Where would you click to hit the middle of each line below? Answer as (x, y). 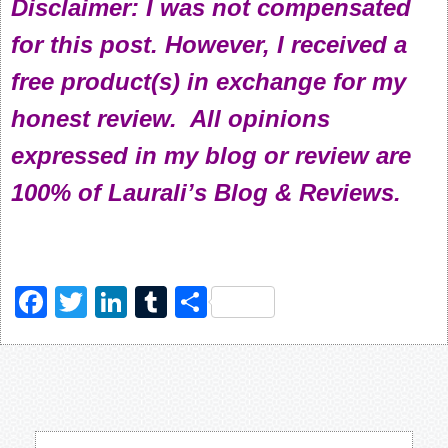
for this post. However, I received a (209, 44)
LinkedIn (188, 302)
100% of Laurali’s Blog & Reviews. (206, 192)
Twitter (134, 302)
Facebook (118, 302)
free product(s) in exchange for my (208, 81)
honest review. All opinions (170, 118)
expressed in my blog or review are (211, 155)
